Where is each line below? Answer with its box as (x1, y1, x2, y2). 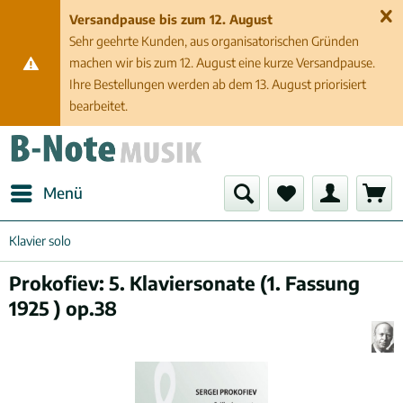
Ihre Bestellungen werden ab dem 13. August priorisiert (69, 76, 367, 92)
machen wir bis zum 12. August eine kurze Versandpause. (69, 55, 376, 70)
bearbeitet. (69, 98, 129, 113)
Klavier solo (9, 233, 71, 248)
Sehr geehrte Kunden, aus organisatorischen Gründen (69, 33, 360, 49)
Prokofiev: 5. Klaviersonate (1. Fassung (9, 271, 360, 295)
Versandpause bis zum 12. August (69, 12, 273, 27)
